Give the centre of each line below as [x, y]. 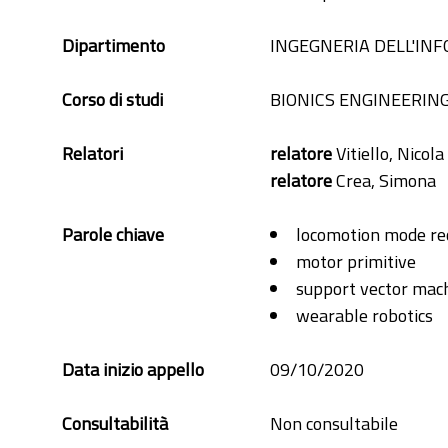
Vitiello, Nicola [388, 153]
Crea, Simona [384, 180]
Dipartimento [113, 45]
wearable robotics [364, 315]
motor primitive [356, 261]
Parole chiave [113, 234]
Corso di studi [112, 99]
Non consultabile [334, 423]
